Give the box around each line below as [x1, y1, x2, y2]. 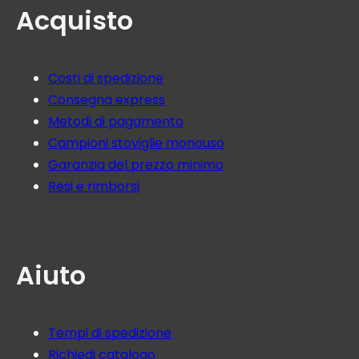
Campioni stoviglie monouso [48, 134, 224, 152]
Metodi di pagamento [48, 112, 184, 131]
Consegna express [48, 91, 165, 109]
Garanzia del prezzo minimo [48, 155, 224, 174]
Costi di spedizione [48, 69, 163, 87]
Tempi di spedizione [48, 324, 171, 342]
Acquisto [16, 2, 133, 38]
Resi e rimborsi [48, 177, 139, 196]
